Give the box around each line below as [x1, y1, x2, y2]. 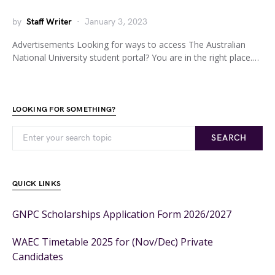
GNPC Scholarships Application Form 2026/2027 [12, 207, 231, 221]
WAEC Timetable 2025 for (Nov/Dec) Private [12, 235, 213, 249]
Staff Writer [26, 17, 72, 27]
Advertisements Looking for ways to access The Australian [12, 39, 246, 50]
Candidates [12, 250, 63, 263]
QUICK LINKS [12, 179, 61, 188]
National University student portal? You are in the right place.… [12, 52, 259, 63]
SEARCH [211, 133, 247, 143]
